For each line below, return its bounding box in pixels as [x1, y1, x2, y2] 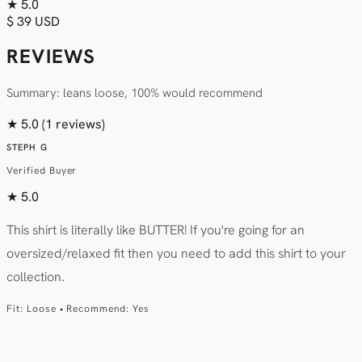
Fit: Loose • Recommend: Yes [6, 302, 149, 316]
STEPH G [6, 141, 48, 154]
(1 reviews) [42, 116, 105, 133]
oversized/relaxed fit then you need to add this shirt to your [6, 245, 346, 263]
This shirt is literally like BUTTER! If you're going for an [6, 221, 305, 239]
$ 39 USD [6, 13, 60, 31]
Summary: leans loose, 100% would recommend [6, 85, 263, 102]
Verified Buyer [6, 164, 78, 178]
